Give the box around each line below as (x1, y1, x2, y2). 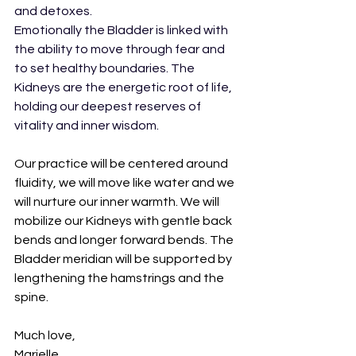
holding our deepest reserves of (14, 99, 203, 113)
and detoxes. (14, 4, 95, 17)
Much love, (14, 328, 75, 342)
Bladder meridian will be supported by (14, 252, 234, 265)
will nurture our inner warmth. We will (14, 195, 222, 208)
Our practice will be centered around (14, 157, 230, 170)
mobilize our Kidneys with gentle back (14, 214, 234, 227)
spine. (14, 290, 48, 304)
